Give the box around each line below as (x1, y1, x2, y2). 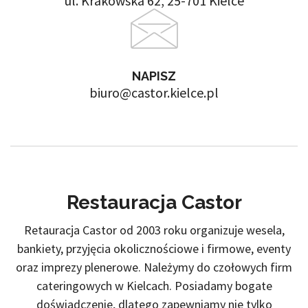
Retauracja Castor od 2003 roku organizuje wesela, (23, 222, 285, 239)
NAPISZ (132, 69, 176, 84)
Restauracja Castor (66, 191, 242, 214)
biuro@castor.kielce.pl (89, 84, 219, 102)
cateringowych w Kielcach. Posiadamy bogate (36, 278, 272, 294)
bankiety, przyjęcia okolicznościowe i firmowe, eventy (17, 241, 291, 257)
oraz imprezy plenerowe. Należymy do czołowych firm (16, 259, 292, 276)
